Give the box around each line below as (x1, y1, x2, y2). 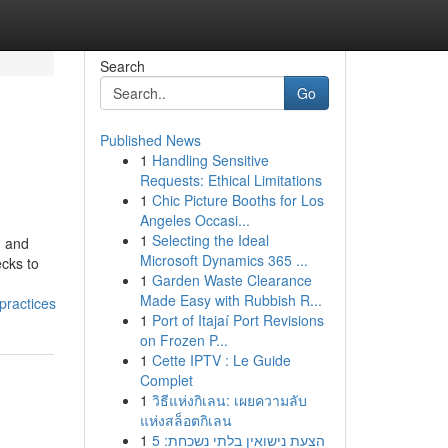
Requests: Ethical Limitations (139, 170, 322, 190)
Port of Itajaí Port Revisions (151, 310, 324, 330)
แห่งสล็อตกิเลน (139, 410, 232, 430)
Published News (99, 130, 201, 150)
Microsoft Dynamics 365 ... (139, 250, 308, 270)
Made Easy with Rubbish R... (139, 290, 322, 310)
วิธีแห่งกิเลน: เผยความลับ (151, 390, 307, 410)
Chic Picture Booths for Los (151, 190, 324, 210)
